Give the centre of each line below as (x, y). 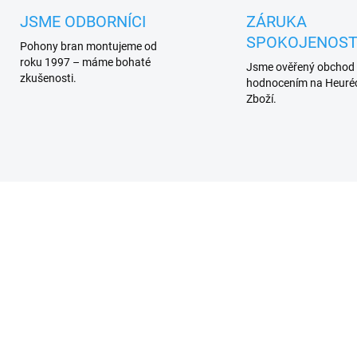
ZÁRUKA (277, 22)
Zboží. (261, 99)
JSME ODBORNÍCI (82, 22)
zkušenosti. (48, 78)
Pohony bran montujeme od (88, 47)
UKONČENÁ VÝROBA (242, 206)
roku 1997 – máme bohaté (85, 63)
